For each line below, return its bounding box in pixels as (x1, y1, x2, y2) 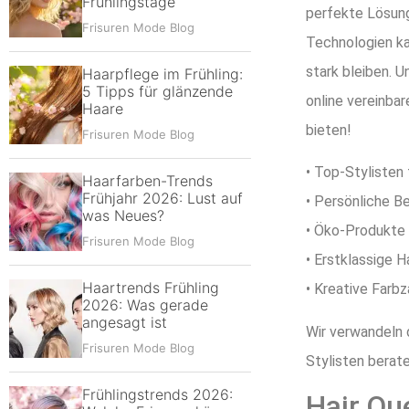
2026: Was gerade (82, 296, 208, 314)
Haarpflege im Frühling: (82, 65, 243, 83)
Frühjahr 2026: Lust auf (82, 189, 243, 207)
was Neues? (82, 206, 164, 225)
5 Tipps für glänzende (82, 82, 233, 100)
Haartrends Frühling (82, 278, 219, 297)
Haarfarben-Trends (82, 172, 213, 190)
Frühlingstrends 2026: (82, 385, 233, 404)
